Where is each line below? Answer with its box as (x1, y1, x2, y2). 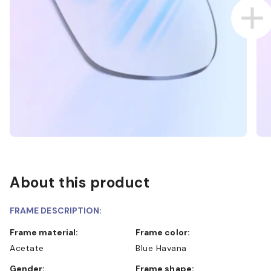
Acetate (10, 242, 44, 253)
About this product (10, 172, 149, 192)
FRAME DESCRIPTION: (10, 204, 102, 216)
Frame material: (15, 226, 79, 238)
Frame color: (140, 226, 190, 238)
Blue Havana (135, 242, 187, 253)
